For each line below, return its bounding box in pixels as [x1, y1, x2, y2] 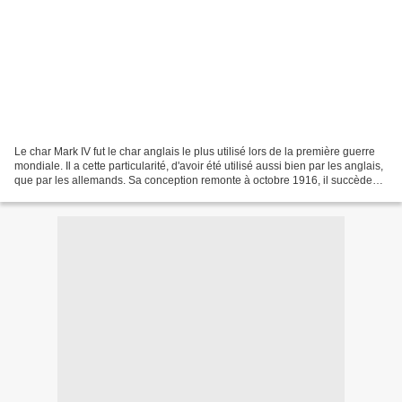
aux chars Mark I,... [14, 188, 105, 201]
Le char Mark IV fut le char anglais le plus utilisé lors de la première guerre [14, 144, 375, 158]
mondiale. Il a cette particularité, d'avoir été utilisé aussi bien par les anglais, [14, 159, 383, 172]
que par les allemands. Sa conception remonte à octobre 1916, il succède [14, 173, 372, 187]
